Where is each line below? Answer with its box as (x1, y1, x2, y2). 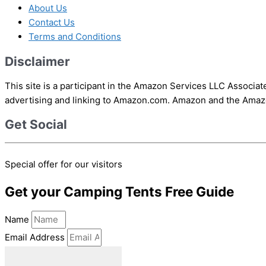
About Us (28, 2, 67, 14)
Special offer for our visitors (5, 158, 122, 170)
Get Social (5, 117, 67, 132)
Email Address (5, 232, 67, 243)
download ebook (28, 251, 98, 263)
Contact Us (28, 17, 75, 28)
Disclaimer (5, 53, 70, 69)
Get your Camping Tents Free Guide (5, 183, 234, 199)
